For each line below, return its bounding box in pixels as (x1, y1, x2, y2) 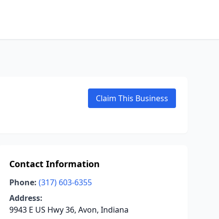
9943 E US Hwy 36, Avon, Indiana (9, 204, 129, 215)
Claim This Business (96, 93, 168, 104)
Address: (9, 193, 43, 203)
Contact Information (9, 158, 100, 170)
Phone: (9, 177, 37, 188)
